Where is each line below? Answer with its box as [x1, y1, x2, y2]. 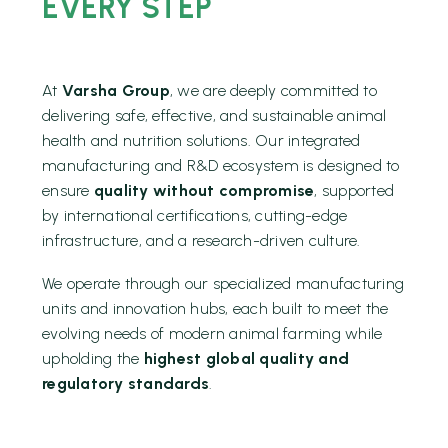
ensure [42, 181, 94, 200]
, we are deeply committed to [169, 81, 377, 100]
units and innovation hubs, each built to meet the [42, 298, 389, 318]
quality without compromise [93, 181, 315, 200]
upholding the [42, 348, 144, 368]
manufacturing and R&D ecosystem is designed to [42, 156, 400, 175]
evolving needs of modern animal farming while [42, 323, 383, 343]
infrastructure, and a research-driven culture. [42, 231, 361, 250]
